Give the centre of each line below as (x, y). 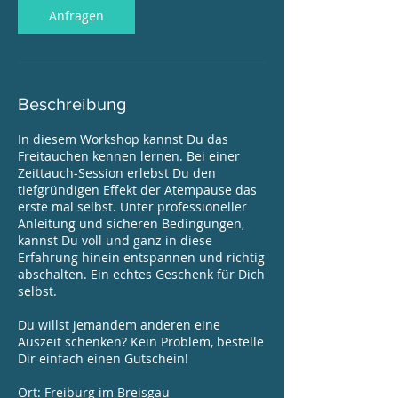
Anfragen (76, 16)
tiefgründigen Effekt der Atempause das (137, 190)
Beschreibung (72, 104)
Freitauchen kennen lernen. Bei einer (129, 156)
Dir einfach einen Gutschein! (103, 358)
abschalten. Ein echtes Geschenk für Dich (141, 274)
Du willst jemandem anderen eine (119, 325)
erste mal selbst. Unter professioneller (132, 207)
